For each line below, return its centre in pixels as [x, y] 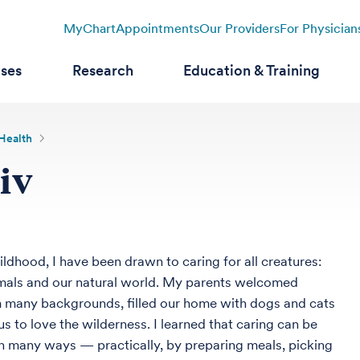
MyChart [89, 29]
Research [102, 70]
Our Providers [239, 29]
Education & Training [252, 70]
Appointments [157, 29]
